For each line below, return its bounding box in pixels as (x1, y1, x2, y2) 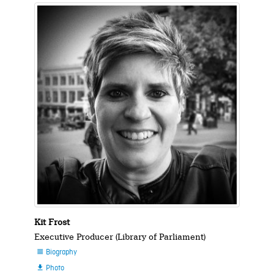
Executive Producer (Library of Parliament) (34, 232, 206, 242)
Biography (43, 248, 77, 258)
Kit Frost (34, 217, 70, 228)
